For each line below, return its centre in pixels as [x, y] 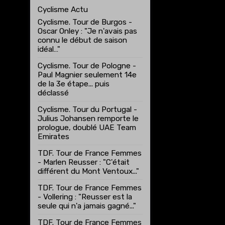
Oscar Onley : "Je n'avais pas [87, 31]
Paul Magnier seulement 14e [87, 75]
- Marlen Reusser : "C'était [83, 162]
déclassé [53, 93]
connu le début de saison [82, 40]
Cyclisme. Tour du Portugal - [87, 109]
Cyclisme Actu [63, 10]
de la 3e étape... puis [73, 84]
